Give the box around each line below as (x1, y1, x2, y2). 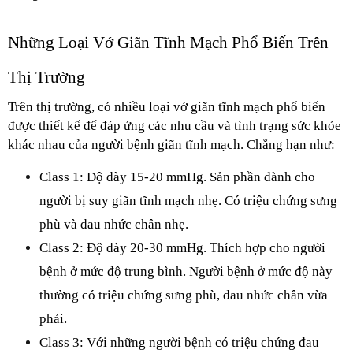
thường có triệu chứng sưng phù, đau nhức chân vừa (39, 288, 328, 303)
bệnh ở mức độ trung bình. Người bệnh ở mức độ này (39, 264, 333, 279)
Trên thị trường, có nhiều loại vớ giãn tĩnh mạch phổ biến (8, 99, 325, 114)
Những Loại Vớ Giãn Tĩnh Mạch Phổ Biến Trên (8, 33, 329, 52)
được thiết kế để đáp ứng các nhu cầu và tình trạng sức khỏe (8, 118, 341, 133)
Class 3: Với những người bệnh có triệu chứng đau (39, 335, 319, 350)
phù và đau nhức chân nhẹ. (39, 217, 188, 232)
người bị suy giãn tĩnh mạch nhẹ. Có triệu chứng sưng (39, 193, 337, 208)
